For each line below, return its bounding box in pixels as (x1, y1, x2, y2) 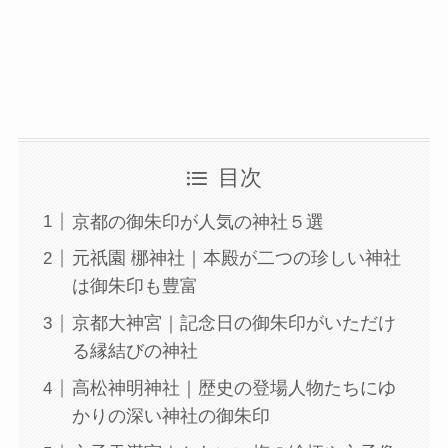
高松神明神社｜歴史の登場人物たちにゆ (71, 378, 396, 399)
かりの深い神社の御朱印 (71, 406, 270, 427)
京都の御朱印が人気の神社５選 (71, 211, 324, 232)
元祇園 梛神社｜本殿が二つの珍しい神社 (71, 248, 401, 269)
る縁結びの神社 (71, 341, 198, 362)
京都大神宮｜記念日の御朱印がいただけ (71, 313, 396, 334)
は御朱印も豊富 (71, 276, 198, 297)
